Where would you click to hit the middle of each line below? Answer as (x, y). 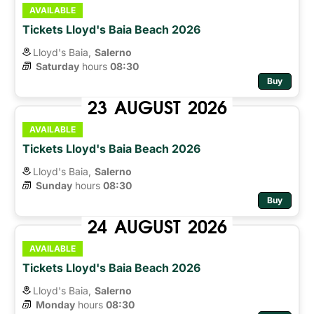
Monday (55, 304)
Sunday (54, 185)
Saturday (57, 66)
